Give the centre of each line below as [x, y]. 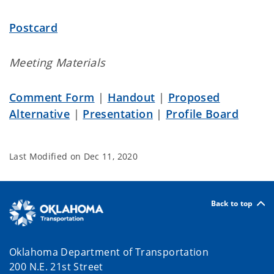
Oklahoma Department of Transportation [109, 252]
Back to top [232, 203]
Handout [131, 97]
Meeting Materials [57, 62]
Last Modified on [46, 156]
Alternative [40, 114]
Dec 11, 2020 [110, 156]
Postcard [34, 28]
